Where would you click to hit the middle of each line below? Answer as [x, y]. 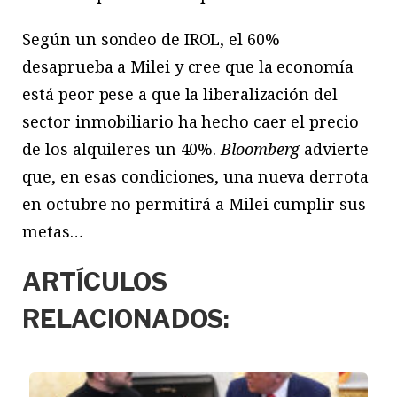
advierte [336, 149]
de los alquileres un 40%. [122, 149]
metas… [53, 232]
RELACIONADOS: [126, 319]
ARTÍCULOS [95, 282]
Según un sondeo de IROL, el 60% [151, 39]
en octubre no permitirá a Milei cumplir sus [194, 204]
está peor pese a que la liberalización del [180, 94]
